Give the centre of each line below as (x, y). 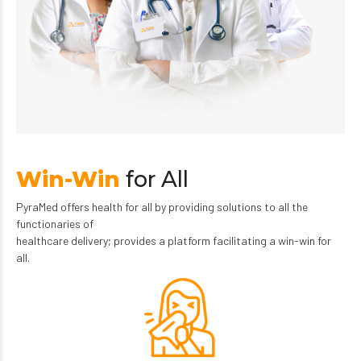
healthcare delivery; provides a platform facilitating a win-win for (174, 241)
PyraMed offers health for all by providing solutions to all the (162, 207)
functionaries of (55, 224)
